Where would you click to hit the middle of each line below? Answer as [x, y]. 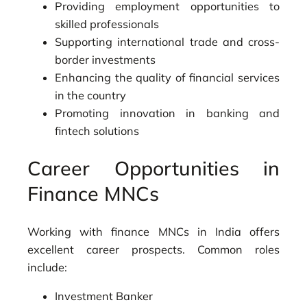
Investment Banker [104, 296]
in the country [90, 95]
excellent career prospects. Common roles [153, 250]
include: [47, 268]
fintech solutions [97, 131]
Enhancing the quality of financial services [167, 77]
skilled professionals [107, 24]
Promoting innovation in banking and [167, 113]
